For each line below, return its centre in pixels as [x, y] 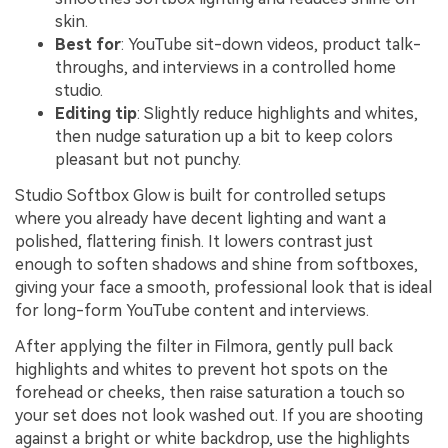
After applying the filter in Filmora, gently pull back [204, 346]
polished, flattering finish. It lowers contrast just [194, 242]
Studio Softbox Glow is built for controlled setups [200, 196]
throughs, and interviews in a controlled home [225, 68]
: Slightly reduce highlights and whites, [277, 114]
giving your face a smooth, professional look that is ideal [223, 288]
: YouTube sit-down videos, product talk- [271, 45]
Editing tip [96, 114]
